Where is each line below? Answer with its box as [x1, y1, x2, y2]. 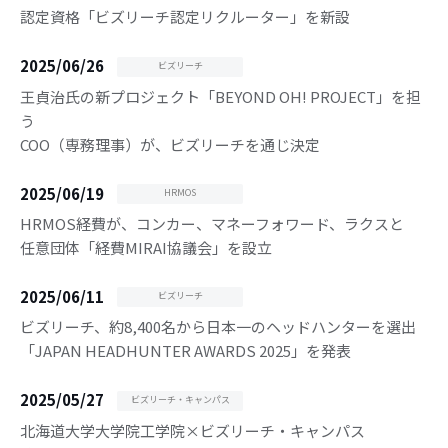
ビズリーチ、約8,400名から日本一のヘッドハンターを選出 [20, 316, 416, 338]
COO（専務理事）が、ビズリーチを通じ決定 [20, 133, 320, 155]
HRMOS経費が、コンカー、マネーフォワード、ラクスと [20, 213, 404, 235]
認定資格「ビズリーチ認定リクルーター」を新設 [20, 6, 350, 28]
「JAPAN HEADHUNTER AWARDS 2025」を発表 [20, 340, 351, 362]
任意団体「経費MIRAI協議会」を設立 [20, 237, 272, 259]
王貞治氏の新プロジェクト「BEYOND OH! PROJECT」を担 [20, 85, 421, 107]
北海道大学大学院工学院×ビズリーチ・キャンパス [20, 419, 365, 441]
